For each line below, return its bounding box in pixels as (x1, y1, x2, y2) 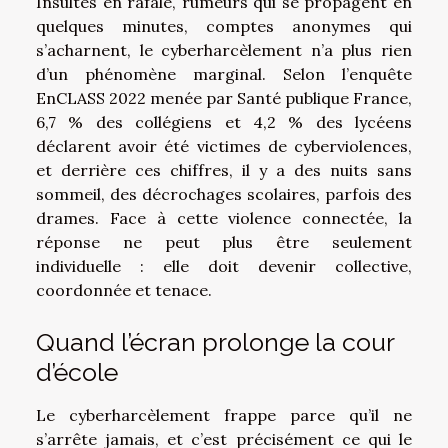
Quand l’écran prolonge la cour (36, 326, 394, 357)
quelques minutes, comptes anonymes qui (36, 15, 412, 36)
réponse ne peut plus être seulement (36, 231, 412, 252)
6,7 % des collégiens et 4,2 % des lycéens (36, 111, 412, 132)
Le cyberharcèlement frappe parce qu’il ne (36, 404, 412, 425)
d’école (36, 356, 118, 387)
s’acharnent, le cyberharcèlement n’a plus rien (36, 39, 412, 60)
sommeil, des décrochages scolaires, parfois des (36, 183, 412, 204)
